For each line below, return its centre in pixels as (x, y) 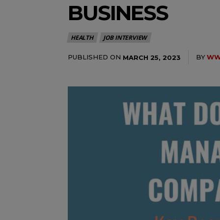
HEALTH (82, 38)
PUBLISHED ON (94, 57)
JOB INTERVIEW (125, 38)
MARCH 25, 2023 (152, 57)
